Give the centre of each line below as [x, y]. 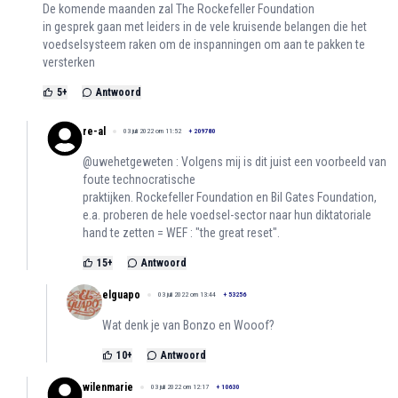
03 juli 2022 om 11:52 [152, 131]
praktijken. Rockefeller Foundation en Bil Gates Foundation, [230, 198]
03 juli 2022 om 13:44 [187, 295]
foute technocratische [139, 180]
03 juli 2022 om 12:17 [180, 387]
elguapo [121, 295]
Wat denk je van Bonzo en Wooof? [188, 326]
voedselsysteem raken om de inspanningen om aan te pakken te [204, 45]
